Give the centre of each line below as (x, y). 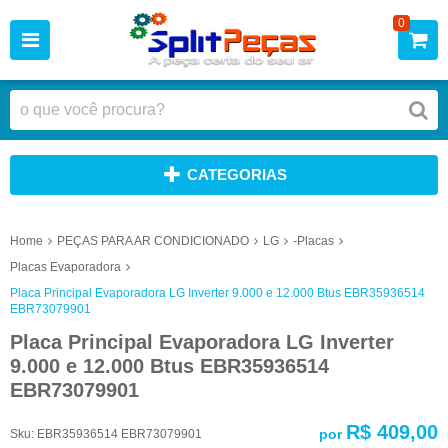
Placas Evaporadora (65, 266)
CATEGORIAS (236, 174)
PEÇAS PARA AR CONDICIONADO (153, 240)
